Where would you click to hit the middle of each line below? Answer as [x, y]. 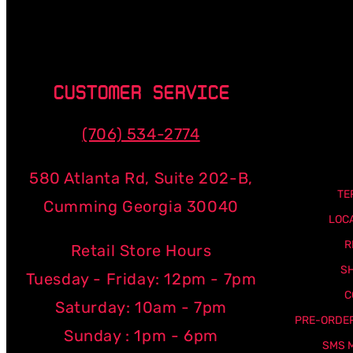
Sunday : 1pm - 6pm [141, 335]
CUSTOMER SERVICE [141, 93]
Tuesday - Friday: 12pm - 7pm [141, 279]
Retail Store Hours [141, 250]
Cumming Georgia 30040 [141, 206]
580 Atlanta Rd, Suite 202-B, [141, 178]
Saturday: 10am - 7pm [141, 307]
